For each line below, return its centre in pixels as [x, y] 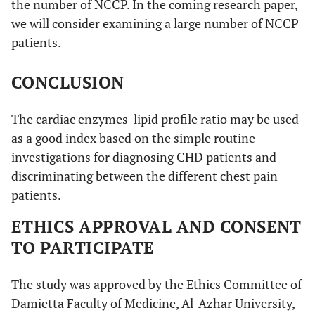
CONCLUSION [68, 82]
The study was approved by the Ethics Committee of [156, 284]
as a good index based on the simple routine [133, 138]
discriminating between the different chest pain [144, 176]
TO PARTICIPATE [83, 247]
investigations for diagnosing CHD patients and [144, 157]
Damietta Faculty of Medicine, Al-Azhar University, [153, 303]
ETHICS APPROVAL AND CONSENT [156, 226]
